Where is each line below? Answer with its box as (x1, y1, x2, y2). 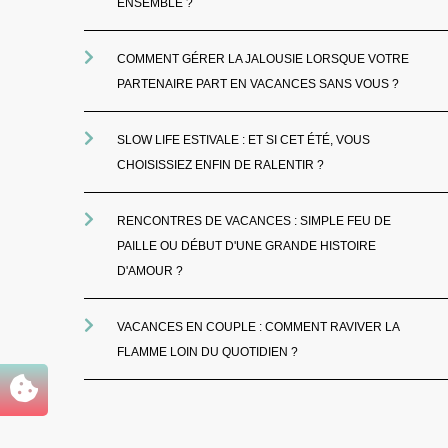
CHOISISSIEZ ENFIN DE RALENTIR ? (117, 158, 325, 172)
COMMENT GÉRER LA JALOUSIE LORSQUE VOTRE (117, 52, 410, 66)
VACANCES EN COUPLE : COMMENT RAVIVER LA (117, 320, 400, 334)
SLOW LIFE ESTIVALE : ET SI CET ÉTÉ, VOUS (117, 133, 371, 147)
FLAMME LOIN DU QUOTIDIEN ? (117, 345, 299, 359)
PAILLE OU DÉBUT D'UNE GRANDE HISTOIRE (117, 239, 377, 253)
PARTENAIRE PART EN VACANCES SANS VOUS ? (117, 77, 400, 91)
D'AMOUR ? (117, 264, 184, 278)
